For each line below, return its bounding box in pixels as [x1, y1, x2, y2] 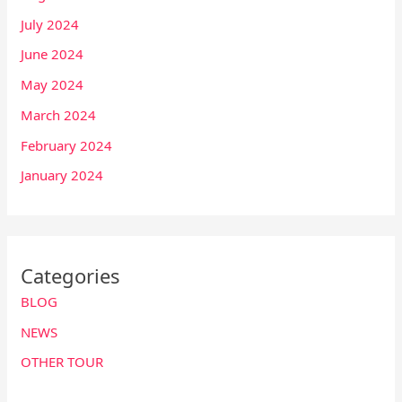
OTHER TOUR [21, 353, 104, 371]
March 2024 [21, 105, 97, 124]
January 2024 [21, 166, 104, 185]
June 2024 [21, 45, 84, 64]
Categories [21, 261, 121, 289]
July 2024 [21, 14, 80, 33]
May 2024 [21, 75, 84, 94]
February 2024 [21, 135, 113, 154]
